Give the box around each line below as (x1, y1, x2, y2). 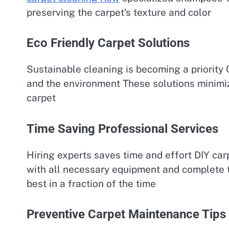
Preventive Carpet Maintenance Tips (27, 207, 226, 222)
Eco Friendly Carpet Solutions (27, 36, 190, 51)
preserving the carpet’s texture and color (27, 6, 211, 18)
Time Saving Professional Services (27, 121, 218, 136)
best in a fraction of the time (27, 177, 156, 189)
